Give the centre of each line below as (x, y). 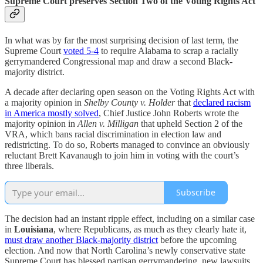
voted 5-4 (81, 50)
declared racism (222, 102)
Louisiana (34, 229)
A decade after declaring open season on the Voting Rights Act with (130, 92)
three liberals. (29, 166)
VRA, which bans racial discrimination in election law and (113, 134)
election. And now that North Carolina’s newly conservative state (125, 250)
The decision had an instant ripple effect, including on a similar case (130, 218)
